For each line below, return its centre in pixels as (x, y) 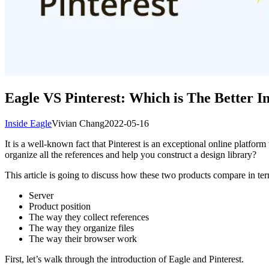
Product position (60, 206)
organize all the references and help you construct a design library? (131, 154)
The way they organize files (81, 228)
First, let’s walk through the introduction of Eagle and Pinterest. (124, 259)
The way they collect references (89, 217)
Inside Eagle (28, 123)
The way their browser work (83, 238)
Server (41, 195)
